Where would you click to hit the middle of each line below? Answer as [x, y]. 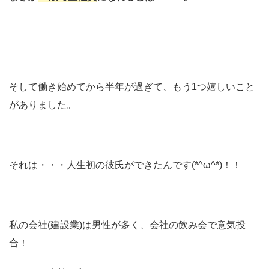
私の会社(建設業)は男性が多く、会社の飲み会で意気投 [127, 225]
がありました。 [43, 104]
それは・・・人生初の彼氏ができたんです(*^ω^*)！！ [125, 165]
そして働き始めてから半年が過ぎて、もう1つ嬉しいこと [132, 86]
